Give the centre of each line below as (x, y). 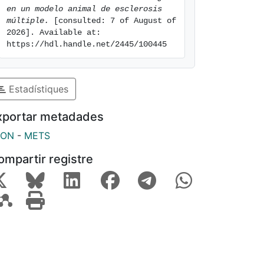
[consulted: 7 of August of (113, 21)
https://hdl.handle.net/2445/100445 (87, 44)
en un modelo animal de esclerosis (84, 9)
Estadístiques (37, 89)
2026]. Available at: (54, 32)
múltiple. (28, 21)
